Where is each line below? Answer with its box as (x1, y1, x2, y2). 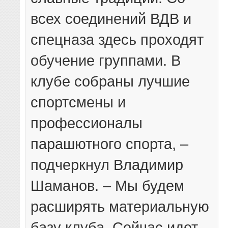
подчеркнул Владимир (31, 156, 184, 174)
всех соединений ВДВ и (31, 10, 192, 27)
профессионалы (31, 115, 143, 132)
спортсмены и (31, 94, 126, 111)
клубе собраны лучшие (31, 73, 190, 90)
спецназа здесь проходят (31, 31, 204, 48)
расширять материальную (31, 198, 210, 215)
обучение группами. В (31, 52, 181, 69)
